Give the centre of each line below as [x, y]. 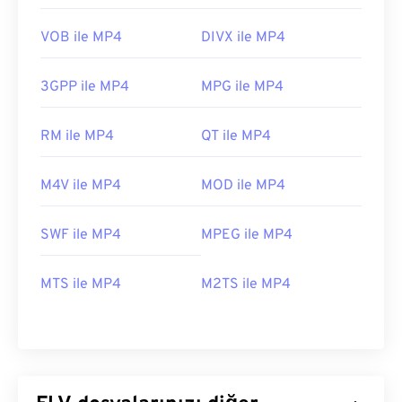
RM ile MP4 [77, 137]
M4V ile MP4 [81, 186]
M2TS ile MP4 [246, 285]
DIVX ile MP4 [243, 38]
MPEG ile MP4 [247, 236]
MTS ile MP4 [81, 285]
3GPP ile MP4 [85, 87]
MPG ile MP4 [242, 87]
